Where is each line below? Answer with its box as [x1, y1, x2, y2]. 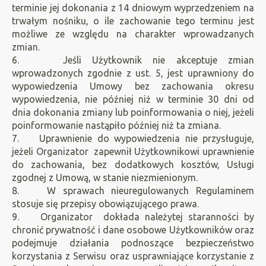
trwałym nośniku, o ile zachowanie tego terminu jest [12, 15, 254, 26]
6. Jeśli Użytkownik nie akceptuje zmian [12, 55, 254, 65]
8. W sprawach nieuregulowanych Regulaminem [12, 185, 254, 196]
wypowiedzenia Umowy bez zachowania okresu [12, 81, 254, 91]
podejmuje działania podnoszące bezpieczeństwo [12, 237, 254, 248]
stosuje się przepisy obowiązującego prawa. [12, 198, 199, 209]
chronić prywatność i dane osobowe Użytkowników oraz [12, 224, 254, 235]
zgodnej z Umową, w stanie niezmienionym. [12, 172, 198, 183]
